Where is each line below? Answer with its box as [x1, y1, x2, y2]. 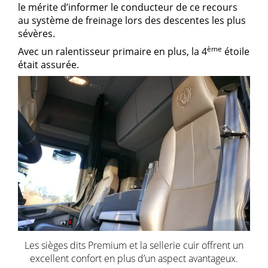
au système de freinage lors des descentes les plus [18, 14, 246, 28]
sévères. [18, 27, 55, 41]
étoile [222, 45, 249, 59]
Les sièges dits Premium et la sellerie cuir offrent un [25, 238, 243, 252]
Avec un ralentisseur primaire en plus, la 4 [18, 45, 207, 59]
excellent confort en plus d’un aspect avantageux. [30, 251, 238, 265]
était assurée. [18, 58, 79, 72]
